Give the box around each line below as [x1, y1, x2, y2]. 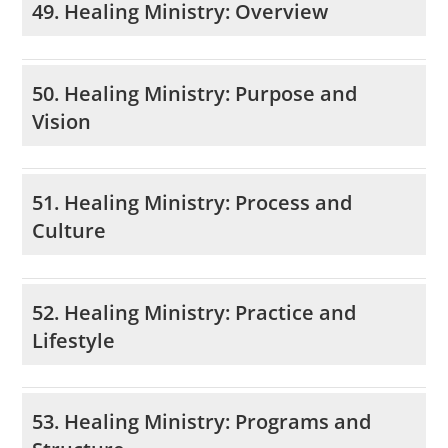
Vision [32, 107, 92, 135]
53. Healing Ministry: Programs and [32, 408, 372, 436]
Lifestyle [32, 326, 116, 354]
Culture [32, 217, 107, 245]
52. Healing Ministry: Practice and [32, 298, 357, 326]
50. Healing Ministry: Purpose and [32, 79, 358, 107]
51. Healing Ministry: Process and [32, 189, 353, 217]
